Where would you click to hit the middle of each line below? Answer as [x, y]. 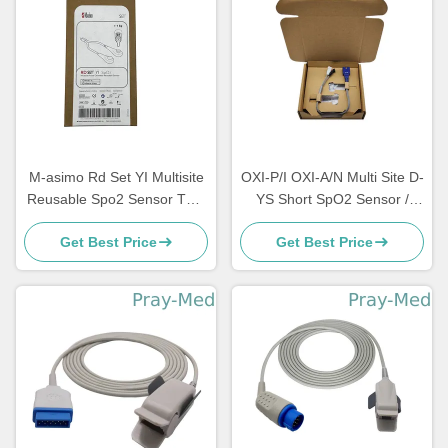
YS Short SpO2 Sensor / [332, 199]
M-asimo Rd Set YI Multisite [116, 177]
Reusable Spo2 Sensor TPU [116, 199]
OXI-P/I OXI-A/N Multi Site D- [332, 177]
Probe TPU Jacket [332, 221]
